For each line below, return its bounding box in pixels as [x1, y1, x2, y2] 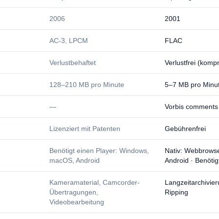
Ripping [165, 188, 188, 196]
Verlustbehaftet [49, 59, 96, 66]
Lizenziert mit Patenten [49, 125, 120, 132]
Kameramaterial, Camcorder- [49, 178, 140, 186]
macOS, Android [49, 156, 100, 164]
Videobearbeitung [49, 198, 104, 206]
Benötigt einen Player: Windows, [49, 147, 149, 154]
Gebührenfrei [165, 125, 206, 132]
